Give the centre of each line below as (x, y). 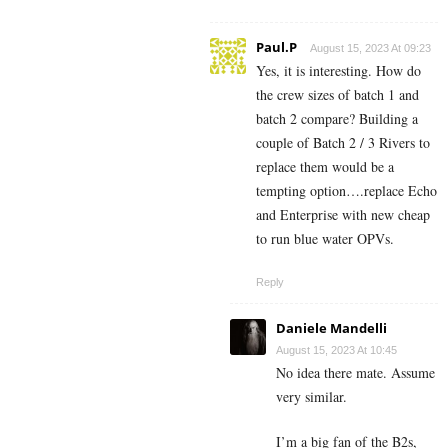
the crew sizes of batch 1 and (337, 95)
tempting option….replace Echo (346, 191)
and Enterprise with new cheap (343, 215)
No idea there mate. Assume (355, 373)
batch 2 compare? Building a (337, 119)
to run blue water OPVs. (325, 239)
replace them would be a (325, 167)
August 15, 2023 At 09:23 (370, 48)
